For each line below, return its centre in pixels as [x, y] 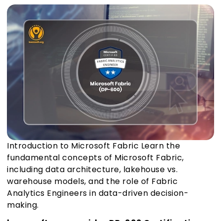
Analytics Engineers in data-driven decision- [98, 193]
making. [23, 205]
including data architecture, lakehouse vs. [92, 170]
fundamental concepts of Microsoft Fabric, [95, 158]
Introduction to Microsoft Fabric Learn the [93, 146]
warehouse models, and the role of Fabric [92, 182]
